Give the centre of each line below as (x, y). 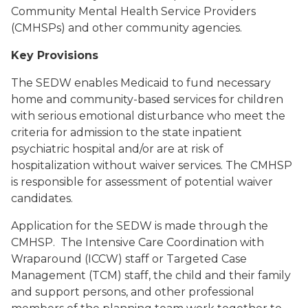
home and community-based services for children (147, 99)
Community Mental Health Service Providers (133, 11)
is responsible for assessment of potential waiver (142, 182)
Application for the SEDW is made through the (140, 226)
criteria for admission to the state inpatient (126, 132)
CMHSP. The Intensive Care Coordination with (137, 242)
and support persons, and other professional (133, 292)
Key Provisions (55, 55)
